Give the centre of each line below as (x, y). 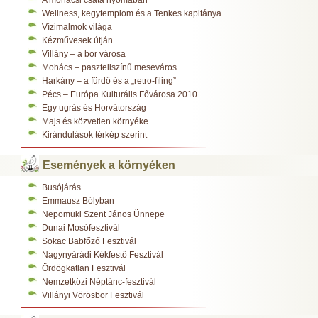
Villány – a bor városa (84, 54)
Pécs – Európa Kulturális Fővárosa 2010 (120, 94)
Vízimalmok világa (77, 27)
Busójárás (61, 187)
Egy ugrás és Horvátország (94, 108)
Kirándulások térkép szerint (94, 135)
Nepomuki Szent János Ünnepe (103, 214)
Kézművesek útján (77, 40)
